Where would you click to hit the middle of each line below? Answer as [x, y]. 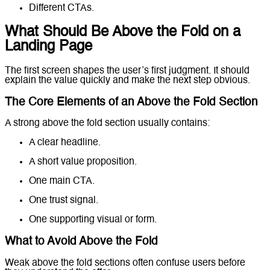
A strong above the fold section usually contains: [107, 124]
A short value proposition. [83, 162]
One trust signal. [64, 201]
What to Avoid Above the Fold [81, 242]
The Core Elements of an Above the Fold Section [131, 102]
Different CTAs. [61, 9]
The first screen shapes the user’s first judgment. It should [127, 71]
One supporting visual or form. [93, 220]
